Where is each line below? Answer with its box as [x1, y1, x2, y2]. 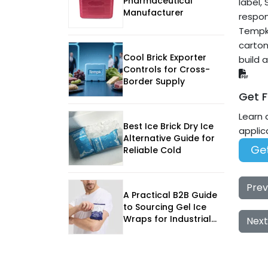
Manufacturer [123, 7, 184, 19]
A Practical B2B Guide [123, 189, 217, 202]
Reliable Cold [123, 144, 181, 157]
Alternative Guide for [123, 132, 215, 145]
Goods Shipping [123, 225, 193, 237]
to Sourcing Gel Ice [123, 201, 206, 214]
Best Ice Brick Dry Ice [123, 120, 214, 133]
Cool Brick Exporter [123, 51, 206, 64]
